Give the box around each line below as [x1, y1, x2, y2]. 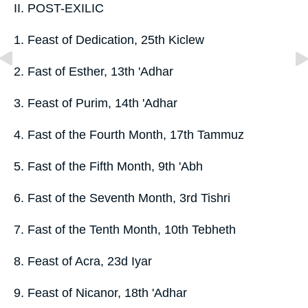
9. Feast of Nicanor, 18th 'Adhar [14, 285, 187, 300]
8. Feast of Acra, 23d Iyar [14, 254, 152, 268]
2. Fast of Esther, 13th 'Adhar [14, 64, 173, 78]
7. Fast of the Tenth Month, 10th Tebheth [14, 222, 236, 236]
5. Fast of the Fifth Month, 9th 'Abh [14, 159, 203, 173]
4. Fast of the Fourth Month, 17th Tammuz [14, 127, 244, 142]
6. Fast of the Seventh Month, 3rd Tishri [14, 190, 230, 205]
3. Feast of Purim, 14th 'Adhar [14, 96, 177, 110]
